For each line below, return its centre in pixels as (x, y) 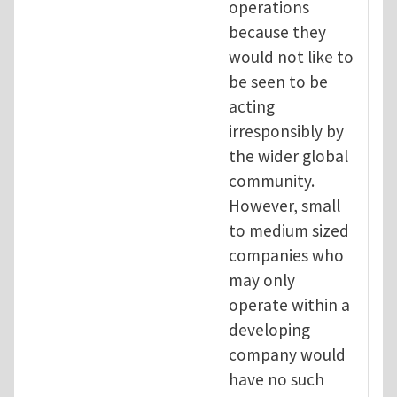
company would (287, 354)
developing (269, 329)
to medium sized (289, 230)
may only (262, 280)
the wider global (288, 156)
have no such (276, 379)
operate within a (289, 304)
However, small (284, 205)
